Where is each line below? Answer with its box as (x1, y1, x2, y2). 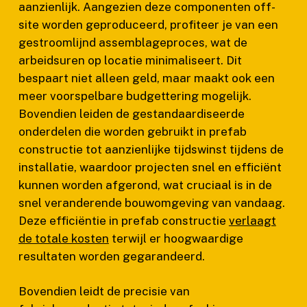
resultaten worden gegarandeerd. (18, 249, 205, 263)
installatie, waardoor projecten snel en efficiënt (18, 160, 282, 174)
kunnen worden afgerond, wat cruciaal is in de (18, 177, 272, 192)
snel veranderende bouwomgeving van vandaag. (18, 195, 285, 210)
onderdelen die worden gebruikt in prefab (18, 124, 247, 138)
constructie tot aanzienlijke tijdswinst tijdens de (18, 142, 284, 156)
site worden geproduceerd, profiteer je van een (18, 17, 278, 32)
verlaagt (228, 213, 276, 228)
